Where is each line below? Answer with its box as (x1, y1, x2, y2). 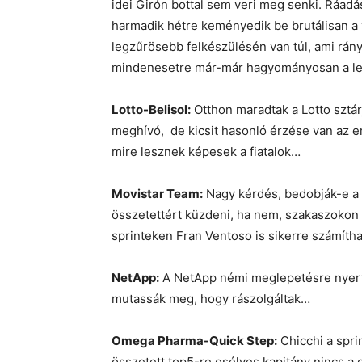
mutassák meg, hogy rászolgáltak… (112, 291, 310, 307)
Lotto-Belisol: (112, 102, 191, 118)
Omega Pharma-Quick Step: (112, 333, 277, 349)
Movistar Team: (112, 186, 203, 202)
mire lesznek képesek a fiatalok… (112, 144, 301, 160)
